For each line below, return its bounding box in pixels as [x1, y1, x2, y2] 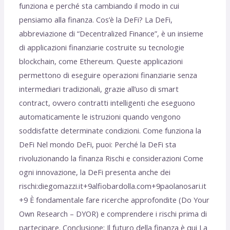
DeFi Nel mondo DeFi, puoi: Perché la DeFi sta [19, 139, 177, 150]
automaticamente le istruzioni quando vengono [19, 111, 181, 122]
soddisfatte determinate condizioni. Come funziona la [19, 125, 202, 136]
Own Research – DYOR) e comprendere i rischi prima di [19, 208, 207, 219]
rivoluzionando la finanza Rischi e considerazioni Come [19, 153, 204, 164]
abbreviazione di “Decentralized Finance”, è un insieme [19, 28, 204, 39]
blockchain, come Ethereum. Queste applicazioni [19, 56, 183, 67]
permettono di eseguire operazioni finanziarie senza [19, 70, 198, 81]
